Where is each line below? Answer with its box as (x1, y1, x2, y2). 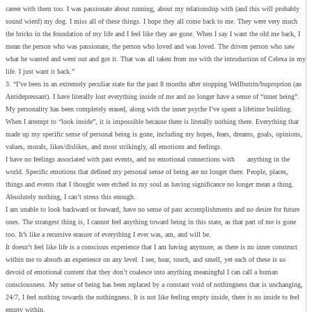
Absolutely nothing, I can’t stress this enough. (6, 193, 136, 201)
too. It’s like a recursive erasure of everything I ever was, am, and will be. (6, 231, 211, 239)
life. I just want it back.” (6, 68, 75, 76)
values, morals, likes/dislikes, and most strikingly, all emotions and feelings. (6, 143, 222, 151)
